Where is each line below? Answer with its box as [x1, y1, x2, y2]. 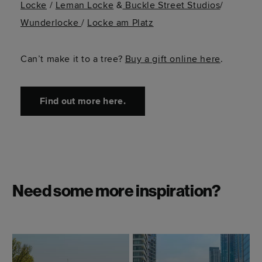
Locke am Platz [87, 17, 154, 29]
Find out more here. [40, 95, 126, 108]
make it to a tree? [43, 53, 123, 65]
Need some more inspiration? [12, 184, 220, 201]
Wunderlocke [20, 17, 82, 29]
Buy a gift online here [125, 53, 220, 65]
